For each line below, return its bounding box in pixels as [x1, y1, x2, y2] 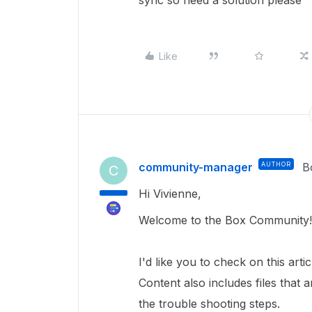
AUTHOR [261, 160, 291, 168]
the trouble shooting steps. [139, 297, 280, 311]
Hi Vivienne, [139, 187, 201, 201]
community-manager [139, 160, 253, 174]
